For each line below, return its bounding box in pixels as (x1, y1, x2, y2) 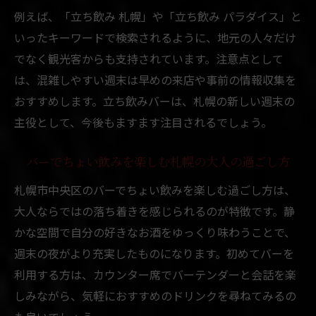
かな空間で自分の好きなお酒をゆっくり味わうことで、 (14, 223, 296, 241)
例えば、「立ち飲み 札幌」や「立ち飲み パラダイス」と (14, 7, 302, 25)
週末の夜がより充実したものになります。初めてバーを (14, 244, 294, 262)
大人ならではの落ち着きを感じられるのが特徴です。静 (14, 202, 295, 219)
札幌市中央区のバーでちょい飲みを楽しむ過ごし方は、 (14, 181, 296, 198)
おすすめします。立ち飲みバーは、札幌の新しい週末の (14, 92, 295, 109)
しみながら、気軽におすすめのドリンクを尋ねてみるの (14, 286, 296, 304)
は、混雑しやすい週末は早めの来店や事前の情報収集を (14, 71, 296, 88)
